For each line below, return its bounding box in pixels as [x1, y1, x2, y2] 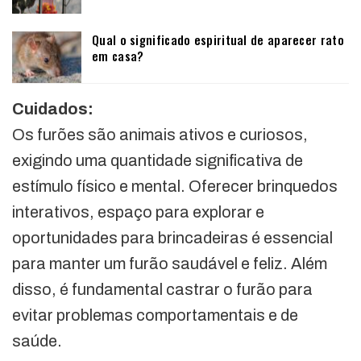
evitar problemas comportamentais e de [12, 306, 298, 325]
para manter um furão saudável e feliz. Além [12, 255, 327, 273]
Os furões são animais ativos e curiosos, [12, 126, 308, 144]
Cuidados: [12, 100, 93, 118]
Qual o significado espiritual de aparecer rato [92, 31, 344, 49]
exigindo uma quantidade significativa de [12, 151, 303, 170]
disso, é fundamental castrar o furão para [12, 280, 313, 299]
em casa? [92, 47, 144, 65]
